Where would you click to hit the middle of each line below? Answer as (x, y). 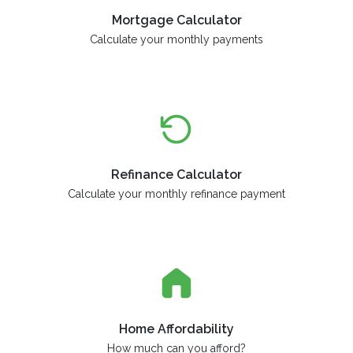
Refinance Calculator (176, 174)
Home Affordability (176, 329)
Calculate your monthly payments (176, 39)
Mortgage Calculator (176, 20)
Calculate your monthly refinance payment (176, 193)
